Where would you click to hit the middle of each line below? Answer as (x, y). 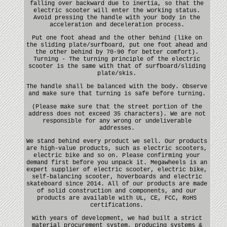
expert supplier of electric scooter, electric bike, (117, 169)
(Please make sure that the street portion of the (117, 107)
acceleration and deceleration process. (117, 25)
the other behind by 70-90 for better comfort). (117, 52)
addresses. (117, 128)
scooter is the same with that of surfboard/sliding (117, 66)
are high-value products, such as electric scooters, (117, 148)
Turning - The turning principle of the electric (117, 59)
